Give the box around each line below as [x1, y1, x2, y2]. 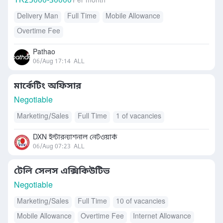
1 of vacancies [116, 112, 161, 121]
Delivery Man [17, 12, 58, 21]
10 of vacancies [116, 197, 165, 207]
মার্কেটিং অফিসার [14, 80, 81, 92]
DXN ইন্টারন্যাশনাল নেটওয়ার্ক [33, 133, 117, 142]
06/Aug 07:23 [33, 143, 71, 151]
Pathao [33, 48, 55, 57]
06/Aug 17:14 [33, 58, 71, 66]
